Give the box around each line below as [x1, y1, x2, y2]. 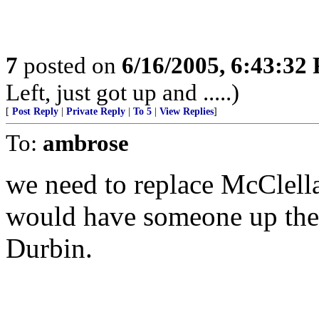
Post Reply [12, 106, 58, 117]
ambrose [43, 130, 129, 156]
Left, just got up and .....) [6, 79, 239, 105]
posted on [18, 52, 122, 78]
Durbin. [6, 233, 93, 263]
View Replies [159, 106, 214, 117]
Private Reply [66, 106, 125, 117]
